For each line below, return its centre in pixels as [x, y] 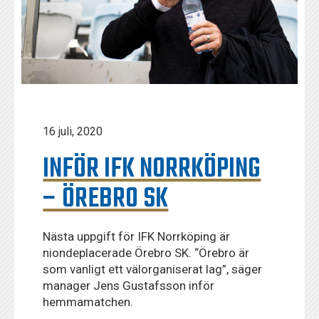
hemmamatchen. [88, 302]
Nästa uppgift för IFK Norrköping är [137, 236]
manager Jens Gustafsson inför [129, 285]
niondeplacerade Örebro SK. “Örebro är [146, 252]
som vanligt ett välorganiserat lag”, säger [153, 269]
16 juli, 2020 [73, 131]
